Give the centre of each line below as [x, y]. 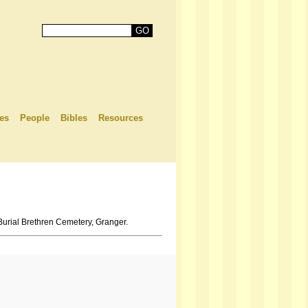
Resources [121, 118]
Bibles [74, 118]
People [35, 118]
